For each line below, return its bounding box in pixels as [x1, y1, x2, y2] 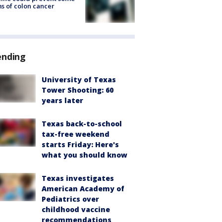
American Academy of [42, 184, 124, 194]
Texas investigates [42, 173, 114, 183]
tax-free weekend [42, 129, 110, 139]
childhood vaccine [42, 205, 110, 215]
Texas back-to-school [42, 119, 122, 129]
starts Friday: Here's [42, 140, 119, 150]
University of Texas [42, 75, 116, 85]
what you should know [42, 150, 127, 160]
